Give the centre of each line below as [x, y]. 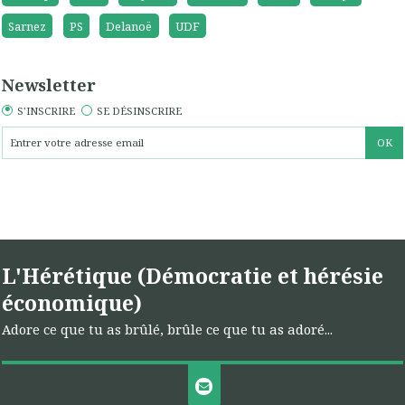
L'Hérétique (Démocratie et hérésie [193, 276]
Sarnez [28, 26]
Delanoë [129, 26]
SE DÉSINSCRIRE [140, 110]
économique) [72, 303]
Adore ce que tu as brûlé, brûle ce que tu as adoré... [167, 330]
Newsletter [49, 85]
